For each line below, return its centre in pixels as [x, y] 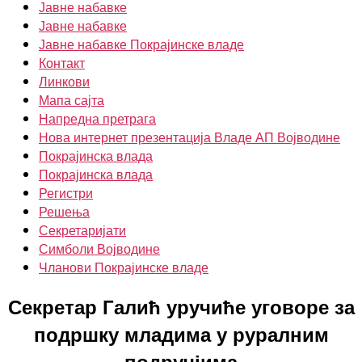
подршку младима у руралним [181, 333]
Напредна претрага [97, 118]
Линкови [64, 81]
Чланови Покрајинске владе [124, 267]
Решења [64, 211]
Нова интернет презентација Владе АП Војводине [189, 137]
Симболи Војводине [99, 248]
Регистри [66, 193]
